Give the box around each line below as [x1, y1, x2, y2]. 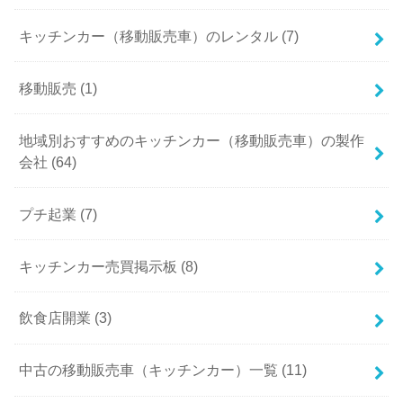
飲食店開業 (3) [19, 309, 112, 327]
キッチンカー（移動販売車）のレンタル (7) [19, 27, 300, 44]
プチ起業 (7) [19, 205, 98, 222]
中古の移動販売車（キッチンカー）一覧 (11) [19, 362, 308, 379]
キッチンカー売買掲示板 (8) [19, 257, 199, 274]
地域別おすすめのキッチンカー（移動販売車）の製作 [19, 131, 365, 148]
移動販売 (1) [19, 79, 98, 96]
